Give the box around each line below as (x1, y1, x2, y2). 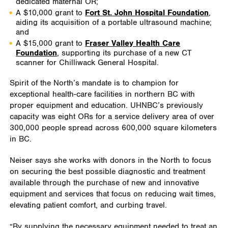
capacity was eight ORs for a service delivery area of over (9, 111, 214, 122)
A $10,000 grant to (16, 8, 85, 18)
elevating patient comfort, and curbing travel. (9, 200, 167, 210)
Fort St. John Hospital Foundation (85, 8, 209, 18)
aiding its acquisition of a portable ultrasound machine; (16, 17, 212, 27)
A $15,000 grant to (16, 38, 85, 48)
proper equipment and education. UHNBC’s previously (9, 100, 203, 110)
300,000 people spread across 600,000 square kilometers (9, 123, 217, 133)
